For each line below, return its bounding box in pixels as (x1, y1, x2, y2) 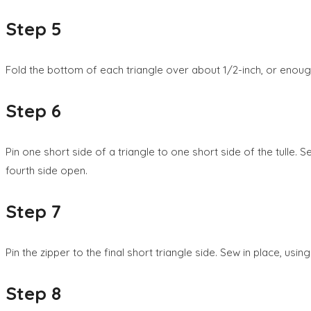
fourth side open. (6, 163, 87, 177)
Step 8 (6, 281, 61, 305)
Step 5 (6, 17, 62, 40)
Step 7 (6, 199, 61, 223)
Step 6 (6, 99, 61, 122)
